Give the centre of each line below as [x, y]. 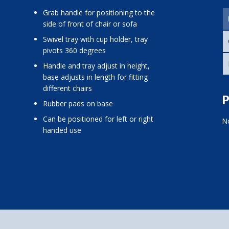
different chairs [67, 88]
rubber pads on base [80, 103]
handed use [62, 130]
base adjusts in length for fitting [95, 77]
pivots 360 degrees [74, 50]
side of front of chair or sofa [90, 24]
